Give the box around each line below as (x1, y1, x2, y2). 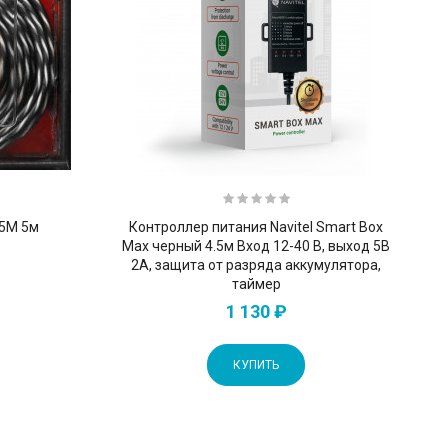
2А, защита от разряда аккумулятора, (131, 256, 382, 273)
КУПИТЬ (233, 357, 280, 372)
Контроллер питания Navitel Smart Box (129, 218, 384, 235)
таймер (231, 275, 281, 292)
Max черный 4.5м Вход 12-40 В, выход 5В (122, 237, 391, 254)
